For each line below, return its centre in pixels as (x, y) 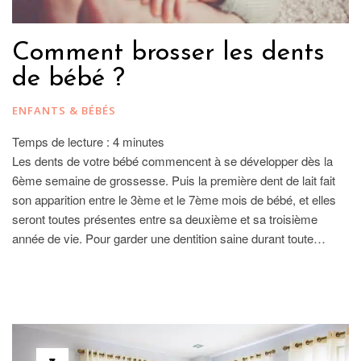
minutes (143, 141)
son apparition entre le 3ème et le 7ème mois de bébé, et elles (174, 199)
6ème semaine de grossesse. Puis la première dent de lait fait (174, 180)
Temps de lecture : (62, 141)
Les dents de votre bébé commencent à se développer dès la (172, 160)
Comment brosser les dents (168, 53)
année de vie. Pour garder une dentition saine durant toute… (169, 238)
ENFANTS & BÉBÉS (64, 110)
